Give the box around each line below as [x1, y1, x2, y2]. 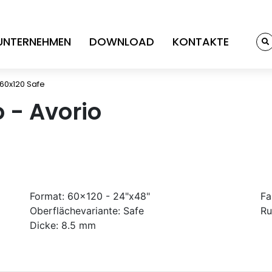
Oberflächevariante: [30, 204, 120, 217]
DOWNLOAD [89, 33, 154, 49]
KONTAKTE [172, 33, 229, 49]
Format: [30, 189, 64, 202]
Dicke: [30, 219, 58, 231]
